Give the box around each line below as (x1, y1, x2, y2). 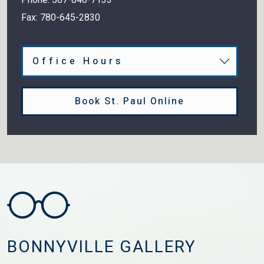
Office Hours (32, 54, 123, 68)
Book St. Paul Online (75, 94, 184, 108)
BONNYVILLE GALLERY (7, 235, 196, 259)
